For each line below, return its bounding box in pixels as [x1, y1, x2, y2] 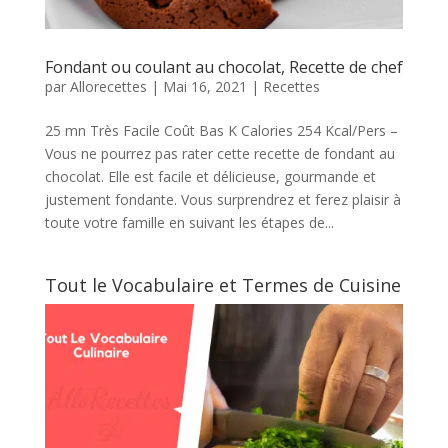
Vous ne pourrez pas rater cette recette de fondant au [44, 144, 395, 164]
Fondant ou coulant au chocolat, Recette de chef [44, 56, 403, 79]
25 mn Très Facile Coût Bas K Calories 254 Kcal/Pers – [44, 121, 398, 141]
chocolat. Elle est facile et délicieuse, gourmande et [44, 167, 376, 187]
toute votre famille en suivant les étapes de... [44, 213, 334, 233]
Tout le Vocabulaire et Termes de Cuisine [44, 273, 401, 298]
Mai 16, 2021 [162, 77, 247, 97]
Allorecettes [69, 77, 147, 97]
